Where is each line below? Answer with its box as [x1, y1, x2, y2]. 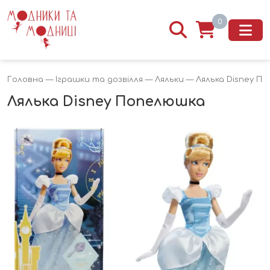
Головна [7, 75, 43, 84]
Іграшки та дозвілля [55, 75, 143, 84]
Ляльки [155, 75, 184, 84]
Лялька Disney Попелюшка [7, 94, 205, 110]
